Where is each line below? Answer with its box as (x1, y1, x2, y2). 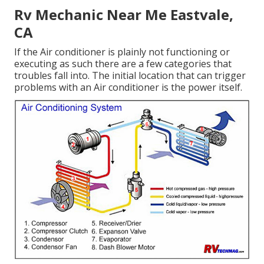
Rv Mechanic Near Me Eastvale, (14, 4, 233, 24)
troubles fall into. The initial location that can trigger (14, 68, 246, 82)
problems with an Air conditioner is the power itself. (14, 80, 242, 94)
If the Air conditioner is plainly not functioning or (14, 45, 230, 58)
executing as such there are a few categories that (14, 57, 232, 70)
